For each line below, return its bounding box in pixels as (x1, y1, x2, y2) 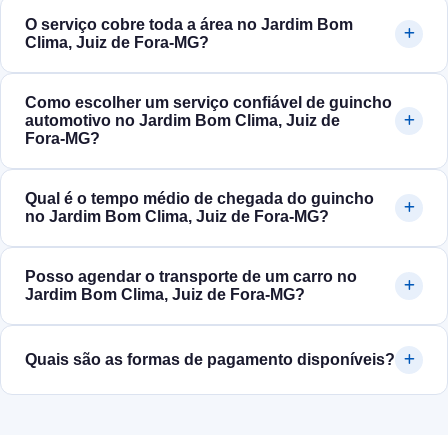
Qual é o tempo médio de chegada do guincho (25, 190, 374, 208)
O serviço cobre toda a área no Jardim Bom (25, 16, 353, 34)
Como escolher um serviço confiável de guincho (25, 94, 392, 112)
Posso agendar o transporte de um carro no (25, 268, 357, 286)
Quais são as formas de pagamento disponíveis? (25, 351, 395, 369)
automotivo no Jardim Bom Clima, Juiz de (25, 112, 340, 130)
